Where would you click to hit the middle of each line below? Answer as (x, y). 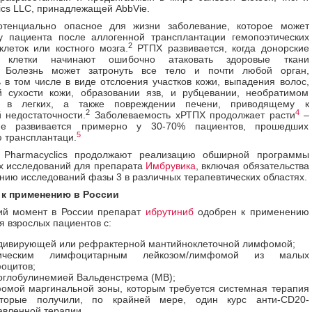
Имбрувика (170, 166)
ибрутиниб (169, 212)
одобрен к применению (251, 212)
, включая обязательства (252, 166)
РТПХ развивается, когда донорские (221, 48)
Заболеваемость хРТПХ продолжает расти (193, 115)
